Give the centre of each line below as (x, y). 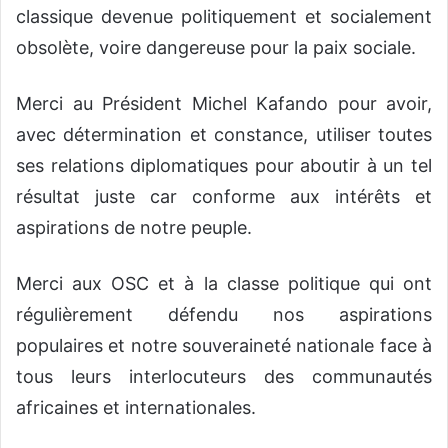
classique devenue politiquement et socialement (224, 17)
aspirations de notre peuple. (134, 228)
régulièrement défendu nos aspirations (224, 315)
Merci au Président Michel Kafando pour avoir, (224, 104)
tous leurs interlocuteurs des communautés (224, 377)
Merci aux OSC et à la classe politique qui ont (224, 284)
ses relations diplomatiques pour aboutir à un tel (224, 166)
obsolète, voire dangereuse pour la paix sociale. (216, 48)
